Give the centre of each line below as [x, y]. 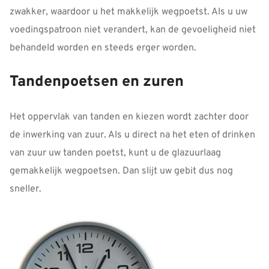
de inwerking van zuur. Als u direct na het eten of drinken [132, 135]
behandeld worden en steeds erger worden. [103, 48]
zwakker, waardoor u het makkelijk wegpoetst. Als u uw [128, 12]
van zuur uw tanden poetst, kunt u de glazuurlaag [115, 153]
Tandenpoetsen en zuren [97, 83]
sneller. [26, 189]
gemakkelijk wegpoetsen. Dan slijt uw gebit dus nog [121, 171]
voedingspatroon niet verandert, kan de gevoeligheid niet [133, 30]
